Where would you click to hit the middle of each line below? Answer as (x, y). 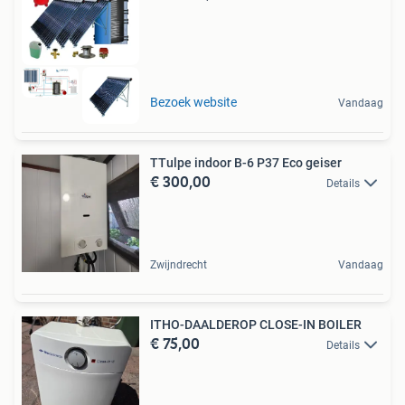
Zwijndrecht (179, 264)
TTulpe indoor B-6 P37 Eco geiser (246, 162)
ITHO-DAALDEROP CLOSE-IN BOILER (256, 324)
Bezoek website (193, 102)
